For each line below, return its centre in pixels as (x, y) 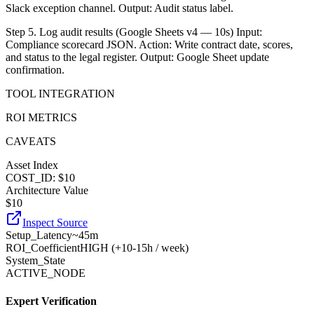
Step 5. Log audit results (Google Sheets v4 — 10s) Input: (134, 32)
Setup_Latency (39, 235)
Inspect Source (55, 223)
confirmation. (35, 70)
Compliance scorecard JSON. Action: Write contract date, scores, (149, 45)
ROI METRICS (41, 118)
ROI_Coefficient (43, 248)
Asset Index (32, 165)
